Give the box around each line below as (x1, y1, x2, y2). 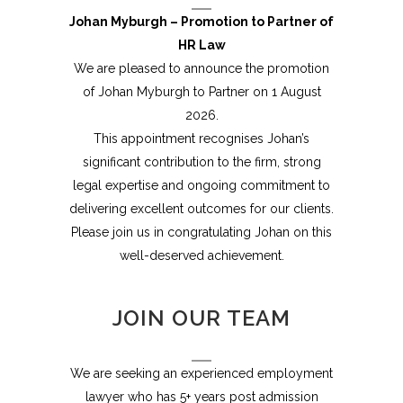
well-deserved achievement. (119, 248, 284, 263)
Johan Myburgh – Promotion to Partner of (69, 14, 334, 29)
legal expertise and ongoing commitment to (73, 178, 330, 193)
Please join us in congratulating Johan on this (71, 225, 332, 239)
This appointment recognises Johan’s (94, 131, 309, 146)
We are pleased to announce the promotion (74, 61, 329, 76)
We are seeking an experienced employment (70, 366, 333, 381)
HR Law (177, 38, 226, 52)
